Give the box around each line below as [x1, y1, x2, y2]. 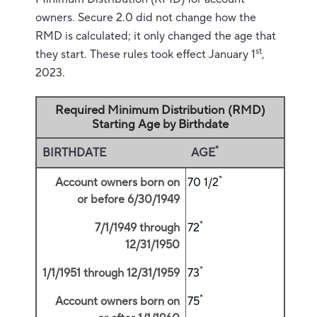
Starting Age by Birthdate [92, 117, 229, 132]
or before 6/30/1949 [77, 192, 180, 207]
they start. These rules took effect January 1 [35, 47, 255, 62]
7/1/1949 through [95, 221, 180, 235]
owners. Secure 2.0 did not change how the [35, 11, 256, 25]
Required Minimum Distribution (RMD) [55, 103, 265, 118]
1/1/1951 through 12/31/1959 [42, 266, 180, 280]
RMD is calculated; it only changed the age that [35, 29, 276, 43]
